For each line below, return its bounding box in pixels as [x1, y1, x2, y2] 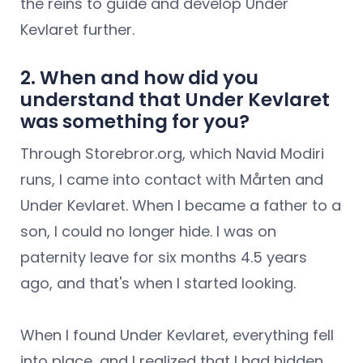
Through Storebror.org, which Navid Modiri [20, 143, 324, 164]
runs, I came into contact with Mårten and [20, 169, 323, 190]
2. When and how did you [20, 65, 258, 92]
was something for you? [20, 109, 250, 135]
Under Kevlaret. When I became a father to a [20, 195, 341, 216]
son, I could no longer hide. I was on [20, 221, 276, 242]
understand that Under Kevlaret [20, 87, 330, 113]
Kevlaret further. [20, 19, 135, 41]
